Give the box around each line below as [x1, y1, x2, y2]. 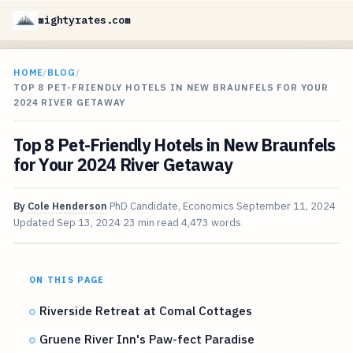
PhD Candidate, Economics [109, 199, 234, 214]
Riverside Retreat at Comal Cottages [39, 303, 253, 319]
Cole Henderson [27, 199, 107, 214]
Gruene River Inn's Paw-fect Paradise [39, 331, 255, 347]
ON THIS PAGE [28, 274, 105, 286]
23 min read [122, 216, 179, 230]
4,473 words [180, 216, 241, 230]
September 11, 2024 [236, 199, 336, 214]
